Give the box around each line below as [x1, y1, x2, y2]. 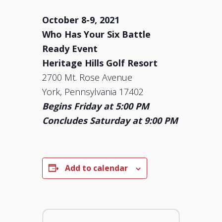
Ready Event [42, 43, 98, 55]
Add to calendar [65, 163, 128, 173]
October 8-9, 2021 [42, 14, 120, 26]
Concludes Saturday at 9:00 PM [42, 114, 178, 126]
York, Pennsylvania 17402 [42, 86, 144, 98]
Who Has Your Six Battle [42, 28, 151, 40]
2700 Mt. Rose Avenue [42, 71, 133, 83]
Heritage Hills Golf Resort [42, 57, 158, 69]
